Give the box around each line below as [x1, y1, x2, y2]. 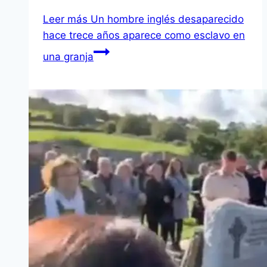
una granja [43, 51, 94, 63]
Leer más [43, 13, 88, 26]
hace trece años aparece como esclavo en [43, 29, 245, 42]
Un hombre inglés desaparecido [88, 13, 244, 26]
